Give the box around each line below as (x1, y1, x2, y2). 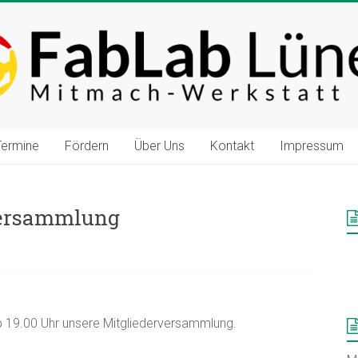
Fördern (65, 137, 109, 153)
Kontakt (210, 137, 254, 153)
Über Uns (134, 137, 185, 153)
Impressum (280, 137, 344, 153)
